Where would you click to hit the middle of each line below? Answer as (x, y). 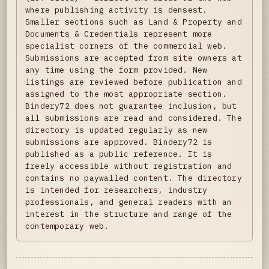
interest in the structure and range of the (129, 214)
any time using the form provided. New (116, 70)
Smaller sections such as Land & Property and (134, 22)
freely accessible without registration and (129, 166)
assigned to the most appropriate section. (126, 94)
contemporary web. (67, 226)
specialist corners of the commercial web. (126, 46)
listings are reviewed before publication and (134, 82)
